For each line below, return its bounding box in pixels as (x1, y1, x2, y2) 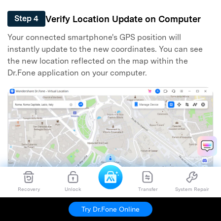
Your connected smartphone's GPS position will (7, 32, 181, 42)
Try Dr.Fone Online (81, 205, 140, 213)
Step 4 (14, 14, 38, 24)
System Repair (175, 186, 209, 192)
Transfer (138, 186, 158, 192)
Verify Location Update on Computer (45, 13, 201, 24)
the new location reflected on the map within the (7, 56, 188, 66)
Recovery (18, 186, 40, 192)
